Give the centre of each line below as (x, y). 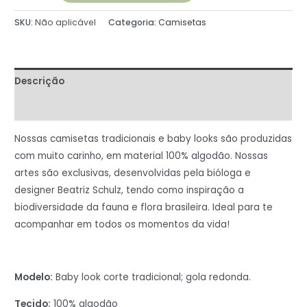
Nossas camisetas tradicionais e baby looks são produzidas (153, 138)
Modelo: (34, 278)
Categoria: (134, 23)
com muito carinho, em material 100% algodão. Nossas (142, 156)
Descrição (40, 81)
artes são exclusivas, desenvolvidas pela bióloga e (133, 173)
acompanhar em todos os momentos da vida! (122, 224)
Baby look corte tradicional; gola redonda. (152, 278)
